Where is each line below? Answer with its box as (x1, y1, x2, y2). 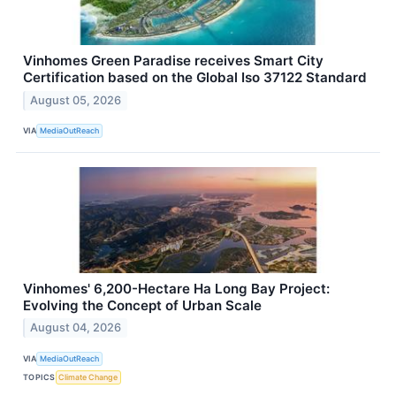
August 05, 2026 (30, 93, 122, 107)
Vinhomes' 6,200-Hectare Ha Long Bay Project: (23, 279, 330, 297)
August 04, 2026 (30, 321, 122, 335)
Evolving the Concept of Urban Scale (23, 296, 262, 314)
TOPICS (23, 371, 56, 382)
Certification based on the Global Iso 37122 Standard (23, 68, 367, 86)
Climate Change (58, 371, 118, 382)
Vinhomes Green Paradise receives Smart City (23, 51, 324, 69)
